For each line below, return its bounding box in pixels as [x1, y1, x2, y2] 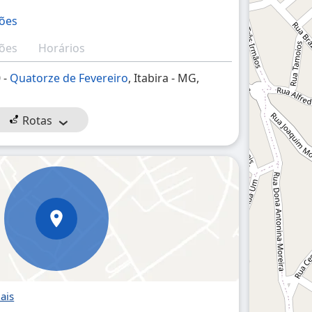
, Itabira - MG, [128, 70, 200, 86]
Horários [38, 40, 86, 56]
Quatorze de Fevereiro [10, 70, 129, 86]
